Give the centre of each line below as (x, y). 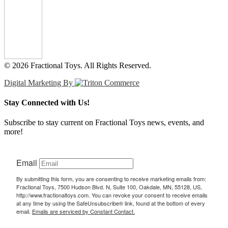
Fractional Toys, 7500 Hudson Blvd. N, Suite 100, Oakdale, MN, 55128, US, (109, 187)
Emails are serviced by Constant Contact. (83, 211)
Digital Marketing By (39, 82)
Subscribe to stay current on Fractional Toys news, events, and (104, 123)
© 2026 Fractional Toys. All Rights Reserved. (78, 65)
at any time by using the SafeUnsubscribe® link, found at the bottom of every (111, 203)
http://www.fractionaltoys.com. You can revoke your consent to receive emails (112, 195)
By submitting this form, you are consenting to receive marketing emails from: (111, 179)
